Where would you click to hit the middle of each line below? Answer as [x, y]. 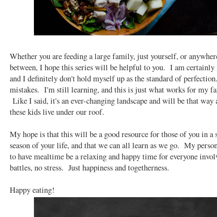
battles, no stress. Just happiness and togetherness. [89, 167]
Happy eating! [32, 189]
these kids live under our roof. [57, 111]
